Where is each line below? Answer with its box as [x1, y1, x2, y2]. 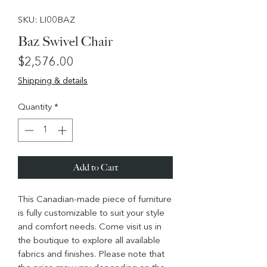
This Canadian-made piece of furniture [18, 195, 172, 204]
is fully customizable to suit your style [18, 209, 164, 218]
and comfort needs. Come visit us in [18, 222, 162, 232]
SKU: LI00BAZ [18, 16, 75, 26]
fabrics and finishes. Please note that [18, 250, 164, 259]
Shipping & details [18, 77, 88, 86]
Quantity [18, 103, 52, 113]
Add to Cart [73, 161, 118, 173]
